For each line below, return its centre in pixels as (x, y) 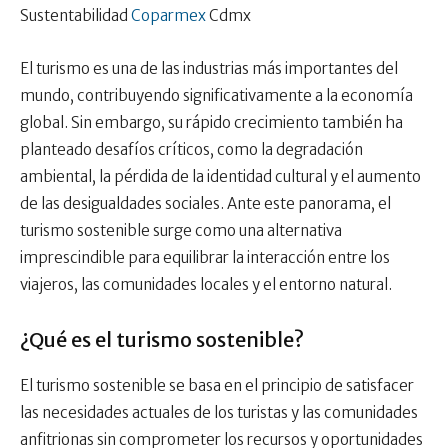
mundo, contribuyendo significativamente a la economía (216, 96)
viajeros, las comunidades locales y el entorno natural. (206, 285)
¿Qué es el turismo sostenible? (162, 340)
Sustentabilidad (75, 16)
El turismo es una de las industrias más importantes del (209, 69)
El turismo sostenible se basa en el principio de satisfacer (217, 386)
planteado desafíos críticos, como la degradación (191, 150)
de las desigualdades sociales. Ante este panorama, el (205, 204)
